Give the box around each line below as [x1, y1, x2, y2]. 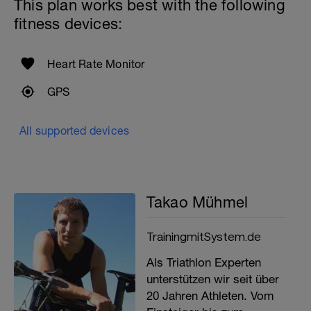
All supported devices [19, 124, 130, 137]
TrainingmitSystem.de [146, 229, 261, 243]
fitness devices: [14, 15, 123, 33]
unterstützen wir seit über [146, 272, 279, 286]
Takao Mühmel [146, 193, 249, 211]
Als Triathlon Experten [146, 255, 261, 269]
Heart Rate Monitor [47, 58, 145, 70]
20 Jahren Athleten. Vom [146, 289, 274, 303]
